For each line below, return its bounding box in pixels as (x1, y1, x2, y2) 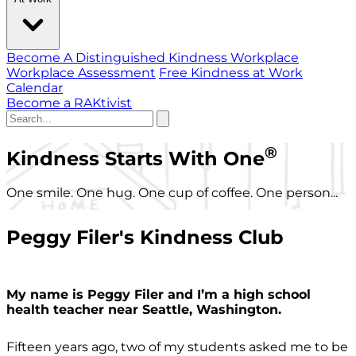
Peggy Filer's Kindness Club (6, 226, 284, 250)
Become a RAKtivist (6, 95, 132, 110)
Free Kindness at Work (159, 64, 303, 80)
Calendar (6, 79, 63, 95)
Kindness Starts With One (6, 146, 265, 170)
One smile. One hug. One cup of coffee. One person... (6, 185, 338, 201)
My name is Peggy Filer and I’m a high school (6, 287, 311, 303)
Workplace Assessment (6, 64, 156, 80)
